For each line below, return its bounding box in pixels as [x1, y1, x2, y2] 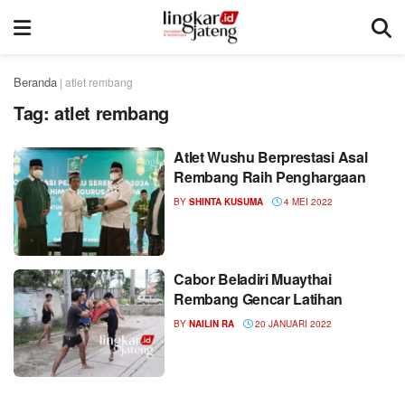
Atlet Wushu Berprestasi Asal [174, 146, 368, 167]
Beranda [14, 73, 57, 90]
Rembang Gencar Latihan [174, 287, 344, 309]
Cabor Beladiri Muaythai [174, 268, 332, 289]
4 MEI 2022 [281, 195, 334, 208]
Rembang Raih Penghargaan [174, 166, 366, 187]
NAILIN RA [189, 316, 235, 330]
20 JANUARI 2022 [252, 316, 333, 330]
